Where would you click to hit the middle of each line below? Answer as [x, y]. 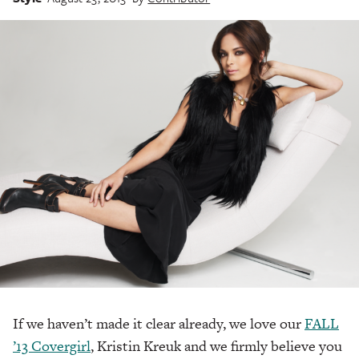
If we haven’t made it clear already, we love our [159, 323]
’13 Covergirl [52, 345]
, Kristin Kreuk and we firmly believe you [216, 345]
